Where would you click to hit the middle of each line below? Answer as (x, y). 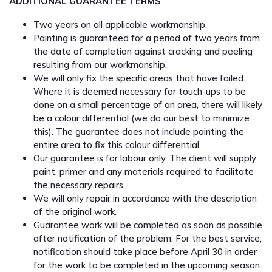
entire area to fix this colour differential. (117, 145)
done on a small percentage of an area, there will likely (148, 105)
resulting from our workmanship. (100, 65)
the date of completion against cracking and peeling (143, 52)
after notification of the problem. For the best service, (148, 239)
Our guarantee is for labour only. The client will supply (145, 158)
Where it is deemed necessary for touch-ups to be (140, 92)
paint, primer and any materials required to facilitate (144, 172)
